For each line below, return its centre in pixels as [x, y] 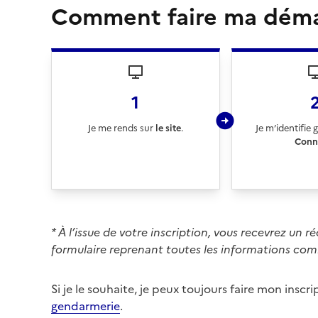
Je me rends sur [120, 128]
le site [167, 128]
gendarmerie [86, 306]
